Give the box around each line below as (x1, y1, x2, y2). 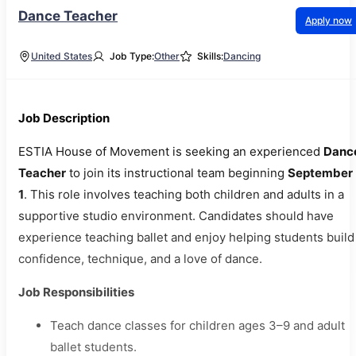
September (288, 165, 353, 181)
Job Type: (110, 50, 154, 63)
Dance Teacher (18, 8, 118, 25)
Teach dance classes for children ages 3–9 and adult (50, 318, 345, 334)
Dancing (223, 50, 261, 63)
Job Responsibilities (18, 284, 134, 300)
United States (31, 50, 92, 63)
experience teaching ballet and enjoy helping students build (18, 230, 354, 246)
